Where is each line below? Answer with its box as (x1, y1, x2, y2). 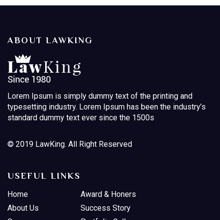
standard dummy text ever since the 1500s (7, 113, 154, 123)
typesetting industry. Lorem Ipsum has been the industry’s (7, 102, 206, 112)
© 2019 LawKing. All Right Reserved (7, 139, 132, 149)
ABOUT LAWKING (7, 35, 93, 46)
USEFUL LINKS (7, 171, 81, 181)
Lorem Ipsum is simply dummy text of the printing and (7, 91, 192, 101)
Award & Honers (81, 190, 136, 199)
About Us (7, 203, 39, 213)
